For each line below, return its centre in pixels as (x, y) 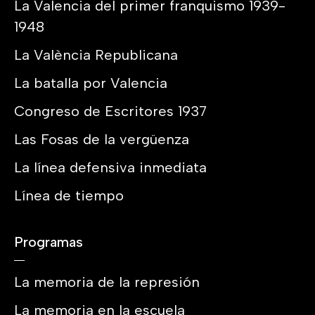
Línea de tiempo (69, 195)
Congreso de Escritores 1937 (110, 111)
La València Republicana (96, 54)
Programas (49, 242)
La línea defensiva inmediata (110, 167)
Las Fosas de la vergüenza (102, 139)
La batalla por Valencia (91, 83)
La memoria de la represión (107, 282)
